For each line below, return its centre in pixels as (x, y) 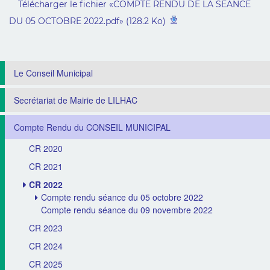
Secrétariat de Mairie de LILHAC (76, 100)
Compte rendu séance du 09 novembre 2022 (127, 210)
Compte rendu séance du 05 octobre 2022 (122, 197)
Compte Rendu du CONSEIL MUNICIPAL (92, 127)
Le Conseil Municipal (53, 73)
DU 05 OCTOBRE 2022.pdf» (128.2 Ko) (87, 21)
